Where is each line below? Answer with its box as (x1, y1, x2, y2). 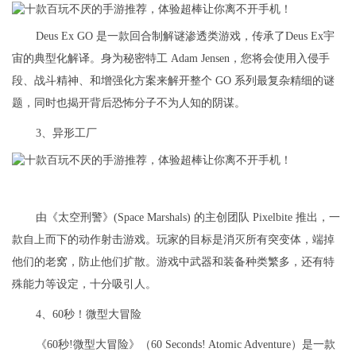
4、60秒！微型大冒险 (36, 308, 141, 321)
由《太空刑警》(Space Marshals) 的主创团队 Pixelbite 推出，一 (36, 211, 340, 224)
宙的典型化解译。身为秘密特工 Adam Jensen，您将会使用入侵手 (12, 52, 330, 64)
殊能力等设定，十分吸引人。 (12, 278, 157, 291)
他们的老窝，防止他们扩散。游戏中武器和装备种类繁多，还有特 (12, 256, 335, 269)
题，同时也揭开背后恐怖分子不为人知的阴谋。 (12, 96, 246, 109)
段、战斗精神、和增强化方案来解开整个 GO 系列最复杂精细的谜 (12, 74, 335, 87)
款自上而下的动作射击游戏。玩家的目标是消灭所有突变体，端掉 (12, 234, 335, 246)
